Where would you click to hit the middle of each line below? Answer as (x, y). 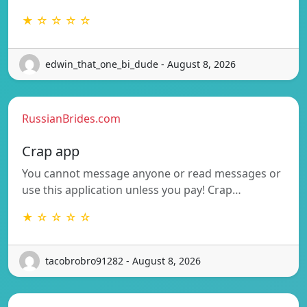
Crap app (51, 151)
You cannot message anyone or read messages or (151, 173)
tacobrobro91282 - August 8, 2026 (123, 261)
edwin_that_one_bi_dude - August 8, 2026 (140, 64)
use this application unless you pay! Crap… (132, 189)
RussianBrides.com (71, 118)
